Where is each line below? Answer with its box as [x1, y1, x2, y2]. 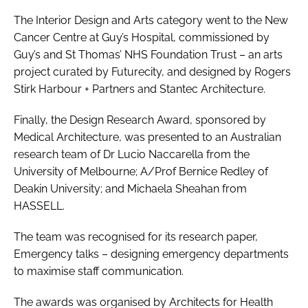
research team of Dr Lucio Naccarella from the [14, 147, 250, 161]
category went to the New [154, 13, 288, 27]
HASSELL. [14, 199, 65, 212]
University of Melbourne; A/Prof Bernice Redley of [14, 164, 268, 178]
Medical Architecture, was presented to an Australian [14, 130, 281, 144]
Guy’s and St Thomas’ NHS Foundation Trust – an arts [14, 47, 283, 61]
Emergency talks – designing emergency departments [14, 247, 289, 261]
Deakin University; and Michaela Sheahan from [14, 181, 247, 195]
